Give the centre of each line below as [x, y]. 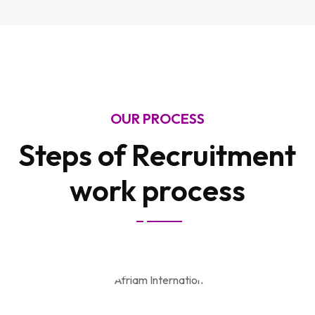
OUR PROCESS [157, 118]
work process [157, 190]
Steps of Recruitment [157, 155]
